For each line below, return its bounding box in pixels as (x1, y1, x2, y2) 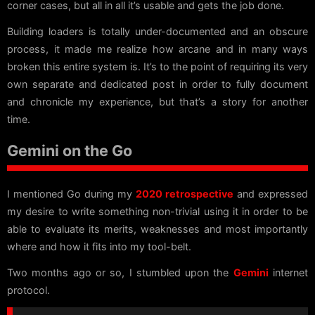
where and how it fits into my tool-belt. (7, 240, 191, 253)
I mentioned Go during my (7, 188, 136, 200)
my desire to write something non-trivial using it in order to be (7, 205, 308, 218)
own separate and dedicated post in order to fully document (7, 78, 308, 91)
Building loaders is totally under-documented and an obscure (7, 25, 308, 38)
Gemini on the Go (7, 141, 132, 160)
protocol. (7, 284, 50, 297)
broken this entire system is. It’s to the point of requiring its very (7, 60, 308, 73)
